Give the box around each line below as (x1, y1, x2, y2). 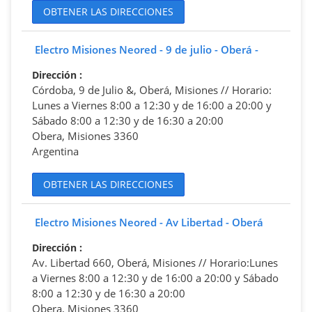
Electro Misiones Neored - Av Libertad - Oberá (35, 214, 263, 229)
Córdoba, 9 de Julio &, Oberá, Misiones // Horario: (32, 82, 272, 97)
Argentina (32, 143, 79, 158)
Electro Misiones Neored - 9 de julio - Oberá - (35, 42, 258, 56)
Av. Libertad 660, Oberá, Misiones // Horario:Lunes (32, 255, 278, 270)
